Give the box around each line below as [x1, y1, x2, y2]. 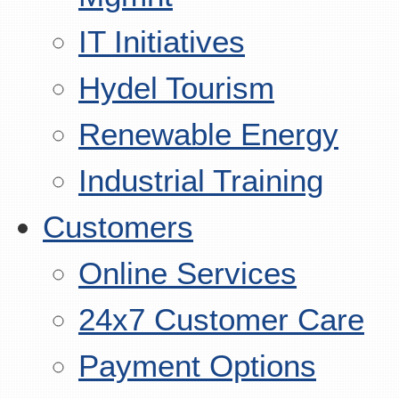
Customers [43, 209, 193, 244]
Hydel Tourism [78, 70, 274, 105]
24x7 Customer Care [78, 302, 364, 337]
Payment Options [78, 348, 316, 383]
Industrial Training [78, 163, 323, 198]
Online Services [78, 256, 297, 290]
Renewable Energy [78, 117, 338, 151]
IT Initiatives [78, 24, 245, 59]
